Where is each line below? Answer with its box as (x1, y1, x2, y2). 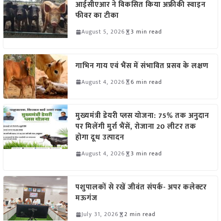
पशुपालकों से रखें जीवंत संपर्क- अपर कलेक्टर (75, 181, 207, 194)
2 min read (124, 209, 155, 220)
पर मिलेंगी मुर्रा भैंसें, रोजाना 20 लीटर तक (75, 120, 196, 133)
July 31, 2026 (81, 209, 118, 220)
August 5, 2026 (81, 27, 125, 37)
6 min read (130, 76, 162, 87)
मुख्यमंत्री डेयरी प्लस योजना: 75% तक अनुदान (75, 110, 209, 122)
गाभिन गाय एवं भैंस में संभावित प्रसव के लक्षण (75, 59, 209, 72)
